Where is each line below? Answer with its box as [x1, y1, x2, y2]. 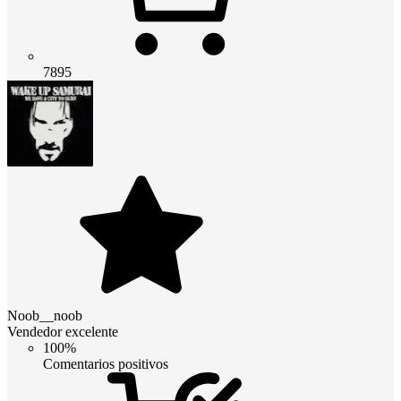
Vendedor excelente [7, 323, 118, 339]
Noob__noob [7, 307, 82, 323]
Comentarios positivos [43, 355, 168, 371]
